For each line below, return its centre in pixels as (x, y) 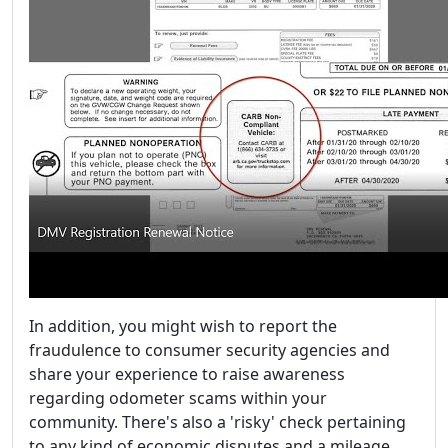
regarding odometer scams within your (178, 398)
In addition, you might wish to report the (183, 326)
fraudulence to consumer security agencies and (209, 350)
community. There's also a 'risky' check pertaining (217, 422)
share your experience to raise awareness (187, 374)
